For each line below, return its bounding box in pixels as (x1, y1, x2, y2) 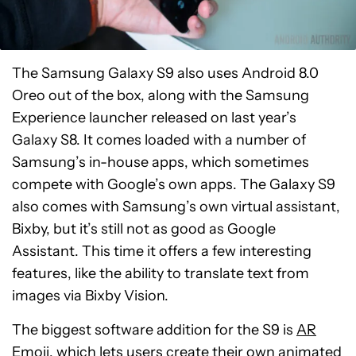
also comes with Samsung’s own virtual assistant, (12, 197, 340, 215)
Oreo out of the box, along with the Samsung (12, 86, 309, 104)
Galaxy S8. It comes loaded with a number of (12, 130, 306, 149)
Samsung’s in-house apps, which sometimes (12, 153, 309, 171)
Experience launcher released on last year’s (12, 108, 296, 126)
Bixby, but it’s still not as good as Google (12, 219, 276, 238)
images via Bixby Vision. (12, 286, 168, 304)
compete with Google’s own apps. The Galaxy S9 (12, 175, 335, 193)
